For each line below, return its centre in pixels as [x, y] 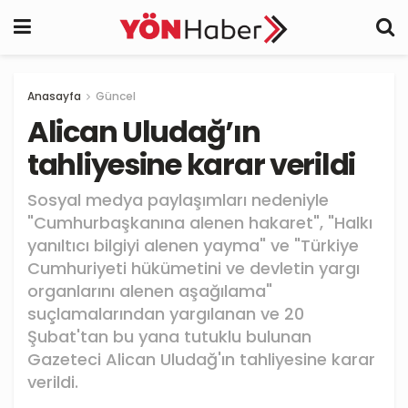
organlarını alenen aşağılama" [150, 291]
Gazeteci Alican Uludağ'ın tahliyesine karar [201, 359]
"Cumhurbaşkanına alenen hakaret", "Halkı [200, 222]
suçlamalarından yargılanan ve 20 [166, 313]
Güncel [116, 96]
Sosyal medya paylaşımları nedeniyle [178, 199]
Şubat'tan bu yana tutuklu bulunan [169, 336]
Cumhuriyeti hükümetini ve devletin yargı [194, 268]
